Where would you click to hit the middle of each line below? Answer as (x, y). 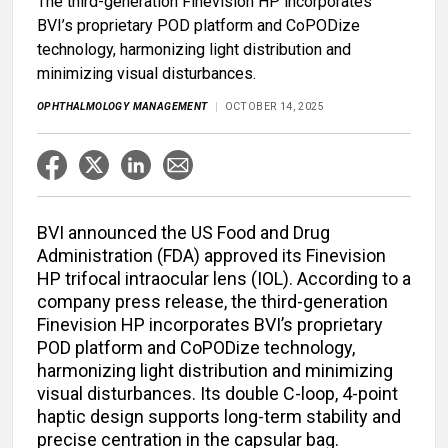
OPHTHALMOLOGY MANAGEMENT (122, 107)
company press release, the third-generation (212, 302)
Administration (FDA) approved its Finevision (211, 256)
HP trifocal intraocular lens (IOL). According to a (224, 279)
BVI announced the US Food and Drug (183, 233)
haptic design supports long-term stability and (219, 417)
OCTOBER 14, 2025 (274, 107)
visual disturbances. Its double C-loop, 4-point (217, 394)
